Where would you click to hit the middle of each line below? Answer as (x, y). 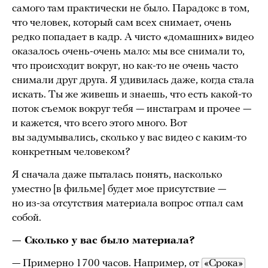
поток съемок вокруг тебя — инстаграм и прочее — (132, 109)
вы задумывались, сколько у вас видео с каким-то (129, 138)
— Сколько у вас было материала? (103, 240)
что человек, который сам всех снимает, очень (122, 23)
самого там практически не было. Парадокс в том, (131, 8)
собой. (27, 218)
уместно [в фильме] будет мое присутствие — (119, 189)
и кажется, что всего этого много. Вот (100, 123)
